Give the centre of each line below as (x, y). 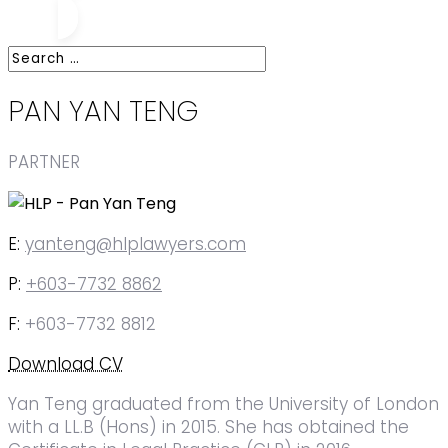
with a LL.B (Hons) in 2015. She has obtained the (208, 427)
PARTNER (44, 162)
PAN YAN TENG (103, 112)
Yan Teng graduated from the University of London (223, 404)
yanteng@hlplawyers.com (135, 244)
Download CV (65, 364)
